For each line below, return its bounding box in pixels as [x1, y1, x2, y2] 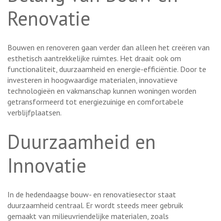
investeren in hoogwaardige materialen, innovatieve [7, 74, 178, 85]
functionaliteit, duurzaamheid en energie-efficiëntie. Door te [7, 64, 206, 74]
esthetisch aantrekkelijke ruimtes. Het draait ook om [7, 53, 181, 63]
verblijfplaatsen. [7, 107, 62, 117]
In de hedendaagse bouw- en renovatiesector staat [7, 189, 176, 199]
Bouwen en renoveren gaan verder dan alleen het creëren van [7, 42, 210, 52]
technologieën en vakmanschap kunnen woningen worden [7, 85, 196, 96]
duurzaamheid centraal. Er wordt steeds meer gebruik [7, 200, 183, 210]
